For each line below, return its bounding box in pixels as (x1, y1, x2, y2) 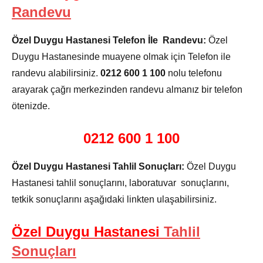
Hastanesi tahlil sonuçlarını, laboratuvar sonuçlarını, (12, 177, 229, 188)
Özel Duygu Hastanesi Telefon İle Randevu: (12, 35, 206, 45)
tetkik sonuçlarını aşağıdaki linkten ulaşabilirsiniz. (12, 194, 217, 204)
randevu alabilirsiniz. (12, 68, 100, 78)
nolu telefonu (166, 68, 222, 78)
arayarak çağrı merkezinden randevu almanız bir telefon (12, 84, 242, 95)
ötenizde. (12, 100, 50, 111)
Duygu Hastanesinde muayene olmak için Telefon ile (12, 51, 231, 62)
